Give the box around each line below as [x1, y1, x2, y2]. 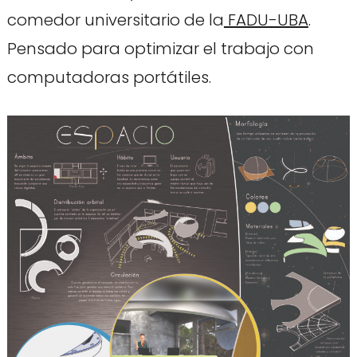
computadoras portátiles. [6, 65, 211, 88]
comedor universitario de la [6, 8, 224, 31]
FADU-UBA [223, 8, 308, 31]
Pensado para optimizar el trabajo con [6, 37, 314, 60]
